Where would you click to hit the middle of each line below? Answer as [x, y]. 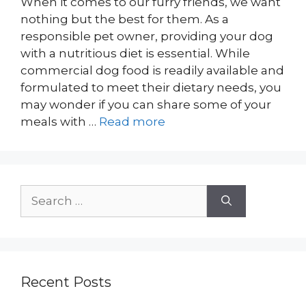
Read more [132, 122]
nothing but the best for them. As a [125, 19]
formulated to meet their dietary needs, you [151, 87]
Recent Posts [66, 282]
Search [40, 193]
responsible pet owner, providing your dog [147, 36]
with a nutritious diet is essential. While [135, 53]
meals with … [60, 122]
